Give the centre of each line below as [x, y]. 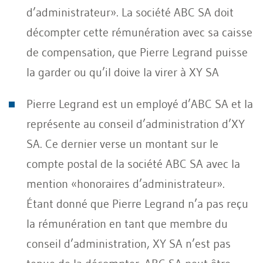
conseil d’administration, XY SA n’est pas [129, 243]
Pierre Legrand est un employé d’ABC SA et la [140, 104]
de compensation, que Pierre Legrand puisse [137, 52]
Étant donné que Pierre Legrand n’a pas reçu [137, 203]
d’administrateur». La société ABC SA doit [130, 12]
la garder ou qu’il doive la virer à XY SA [123, 72]
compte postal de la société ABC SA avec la [133, 163]
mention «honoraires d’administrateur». [126, 183]
